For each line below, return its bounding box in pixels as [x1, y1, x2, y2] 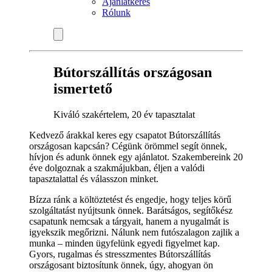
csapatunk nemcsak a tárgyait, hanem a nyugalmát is [29, 216, 229, 226]
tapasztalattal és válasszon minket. [29, 173, 158, 184]
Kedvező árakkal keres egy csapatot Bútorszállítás [29, 129, 220, 140]
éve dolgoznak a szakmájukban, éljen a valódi [29, 162, 205, 173]
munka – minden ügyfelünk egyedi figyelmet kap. [29, 237, 220, 248]
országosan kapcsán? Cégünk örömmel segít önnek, [29, 140, 227, 151]
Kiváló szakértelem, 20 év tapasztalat [53, 109, 195, 120]
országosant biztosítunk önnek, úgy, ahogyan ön [29, 259, 213, 270]
